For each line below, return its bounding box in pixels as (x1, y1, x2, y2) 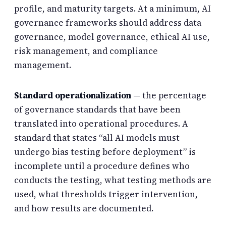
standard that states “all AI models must (14, 131, 180, 144)
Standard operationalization (14, 89, 131, 101)
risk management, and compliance (14, 45, 158, 58)
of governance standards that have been (14, 103, 181, 116)
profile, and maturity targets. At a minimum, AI (14, 3, 211, 15)
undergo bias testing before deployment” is (14, 145, 196, 158)
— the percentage (131, 89, 206, 101)
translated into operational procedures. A (14, 117, 188, 130)
